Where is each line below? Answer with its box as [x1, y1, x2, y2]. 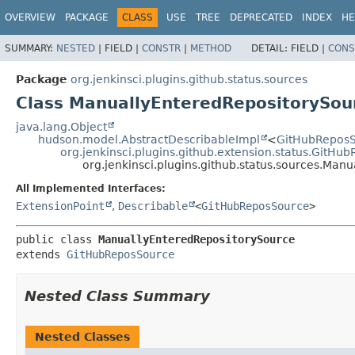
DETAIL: [251, 42, 291, 54]
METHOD [190, 42, 231, 54]
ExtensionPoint [16, 199, 105, 212]
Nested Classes [35, 330, 130, 343]
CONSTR [142, 42, 181, 54]
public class [16, 232, 98, 246]
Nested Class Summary [25, 287, 210, 304]
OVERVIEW [5, 12, 55, 23]
